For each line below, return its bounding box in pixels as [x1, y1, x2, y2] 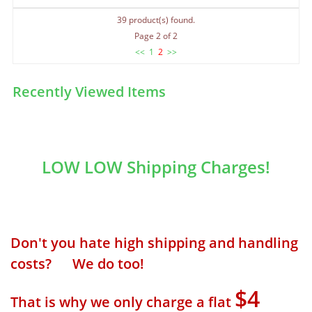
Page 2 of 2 [134, 30, 178, 42]
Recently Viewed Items [13, 82, 166, 101]
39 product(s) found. [117, 14, 195, 26]
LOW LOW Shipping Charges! [42, 155, 270, 178]
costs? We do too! [10, 254, 144, 273]
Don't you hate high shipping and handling [10, 233, 298, 252]
